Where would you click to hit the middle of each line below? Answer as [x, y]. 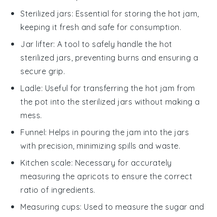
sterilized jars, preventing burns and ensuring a [109, 57]
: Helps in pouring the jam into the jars [117, 132]
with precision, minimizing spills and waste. [101, 146]
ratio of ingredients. [58, 190]
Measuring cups [50, 207]
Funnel [33, 132]
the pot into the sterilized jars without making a [110, 101]
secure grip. [43, 71]
